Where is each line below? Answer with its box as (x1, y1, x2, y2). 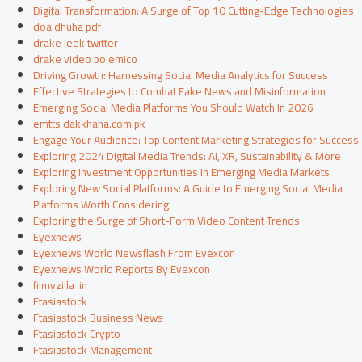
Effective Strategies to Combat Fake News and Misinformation (33, 81, 326, 103)
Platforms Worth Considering (33, 194, 170, 216)
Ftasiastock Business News (33, 307, 164, 329)
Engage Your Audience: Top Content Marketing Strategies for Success (33, 129, 360, 151)
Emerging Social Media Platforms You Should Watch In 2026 (33, 97, 314, 119)
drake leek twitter (33, 32, 119, 54)
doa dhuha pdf (33, 16, 102, 38)
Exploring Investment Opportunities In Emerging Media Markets (33, 162, 330, 183)
